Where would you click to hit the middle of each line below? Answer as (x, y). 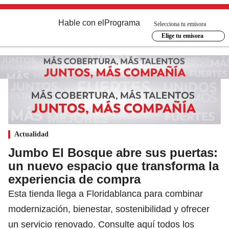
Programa (122, 23)
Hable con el (81, 23)
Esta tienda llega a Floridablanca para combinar (106, 193)
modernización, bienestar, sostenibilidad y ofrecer (109, 209)
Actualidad (31, 134)
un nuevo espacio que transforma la (113, 166)
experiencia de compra (74, 179)
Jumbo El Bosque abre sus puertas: (113, 152)
